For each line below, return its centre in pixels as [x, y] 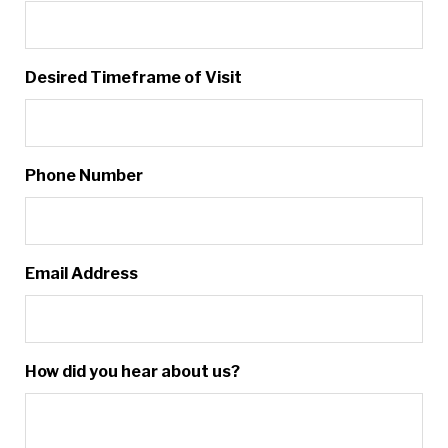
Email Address [81, 273]
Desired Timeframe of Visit [133, 77]
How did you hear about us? [132, 371]
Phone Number [84, 175]
